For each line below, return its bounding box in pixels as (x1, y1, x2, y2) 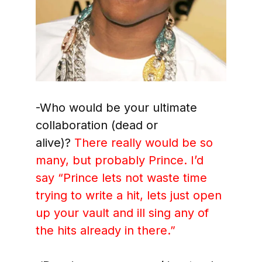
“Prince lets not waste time (57, 171, 207, 185)
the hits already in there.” (35, 223, 179, 238)
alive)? (35, 136, 74, 150)
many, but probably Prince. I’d (35, 153, 204, 168)
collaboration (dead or (35, 118, 158, 133)
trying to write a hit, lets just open (35, 188, 222, 203)
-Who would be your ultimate (35, 101, 197, 115)
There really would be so (74, 136, 213, 150)
